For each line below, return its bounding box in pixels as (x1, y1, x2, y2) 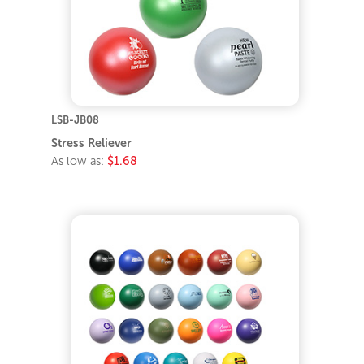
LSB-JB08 (51, 113, 100, 126)
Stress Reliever (51, 136, 132, 149)
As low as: (51, 154, 108, 167)
